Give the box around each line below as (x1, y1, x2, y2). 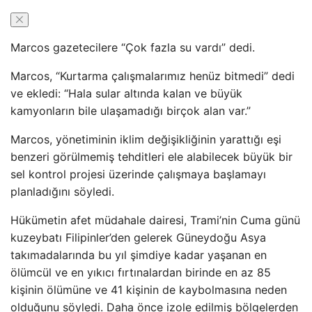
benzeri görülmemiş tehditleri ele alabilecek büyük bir (10, 150, 292, 164)
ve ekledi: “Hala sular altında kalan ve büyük (10, 86, 242, 100)
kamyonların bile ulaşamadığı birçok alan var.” (10, 104, 251, 118)
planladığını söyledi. (10, 185, 114, 198)
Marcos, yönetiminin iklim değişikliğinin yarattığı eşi (10, 132, 281, 146)
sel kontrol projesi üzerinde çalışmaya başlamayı (10, 167, 266, 181)
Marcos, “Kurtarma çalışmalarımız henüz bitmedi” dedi (10, 69, 295, 83)
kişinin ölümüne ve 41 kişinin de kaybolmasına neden (10, 283, 287, 297)
